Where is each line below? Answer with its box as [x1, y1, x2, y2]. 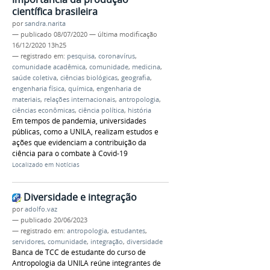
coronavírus [98, 52, 135, 61]
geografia [121, 74, 150, 83]
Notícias [55, 161, 80, 169]
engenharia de [96, 84, 141, 93]
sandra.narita [25, 19, 66, 28]
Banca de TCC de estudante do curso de [12, 247, 146, 258]
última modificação [98, 30, 157, 39]
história [128, 106, 151, 115]
